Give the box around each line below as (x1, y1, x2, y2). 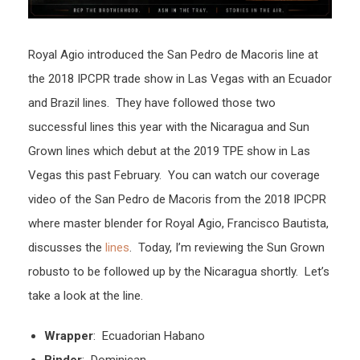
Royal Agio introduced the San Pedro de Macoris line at (28, 47, 318, 63)
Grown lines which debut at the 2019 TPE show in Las (28, 144, 310, 159)
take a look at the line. (28, 288, 143, 304)
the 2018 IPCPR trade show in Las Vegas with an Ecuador (28, 72, 332, 87)
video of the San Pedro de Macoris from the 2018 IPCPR (28, 192, 326, 207)
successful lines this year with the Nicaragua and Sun (28, 120, 309, 135)
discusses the (28, 240, 105, 256)
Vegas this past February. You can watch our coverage (28, 168, 320, 183)
